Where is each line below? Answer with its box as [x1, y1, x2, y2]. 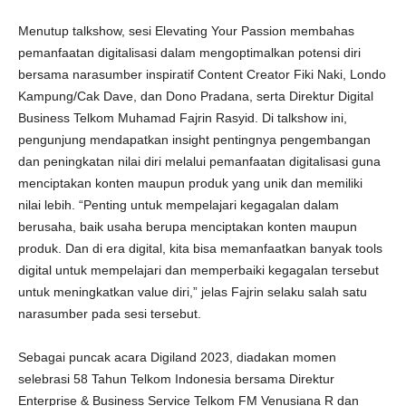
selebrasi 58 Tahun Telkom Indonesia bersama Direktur [18, 372, 334, 386]
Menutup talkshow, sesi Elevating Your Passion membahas [18, 24, 354, 38]
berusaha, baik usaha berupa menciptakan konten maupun [18, 219, 357, 234]
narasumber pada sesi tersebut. [18, 306, 201, 321]
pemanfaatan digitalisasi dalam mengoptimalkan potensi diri [18, 45, 361, 60]
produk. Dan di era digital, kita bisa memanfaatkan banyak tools [18, 241, 382, 256]
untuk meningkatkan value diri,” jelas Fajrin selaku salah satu [18, 285, 367, 299]
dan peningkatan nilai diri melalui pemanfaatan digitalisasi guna [18, 154, 381, 169]
